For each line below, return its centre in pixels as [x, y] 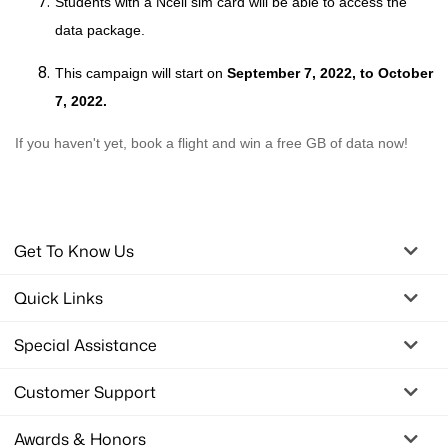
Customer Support [85, 391]
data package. [100, 29]
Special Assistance [85, 344]
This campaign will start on [141, 72]
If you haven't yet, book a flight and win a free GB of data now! [211, 142]
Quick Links [58, 297]
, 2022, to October [372, 72]
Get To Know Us [74, 250]
